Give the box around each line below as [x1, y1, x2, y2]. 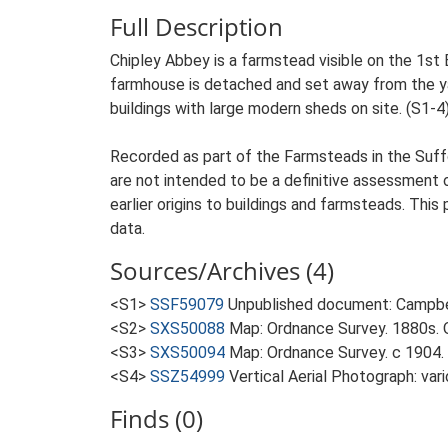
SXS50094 [150, 343, 225, 362]
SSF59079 [150, 295, 224, 314]
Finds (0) [110, 402, 203, 435]
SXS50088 [150, 319, 225, 338]
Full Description [110, 10, 283, 43]
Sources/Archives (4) [110, 254, 334, 287]
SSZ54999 [150, 367, 225, 386]
